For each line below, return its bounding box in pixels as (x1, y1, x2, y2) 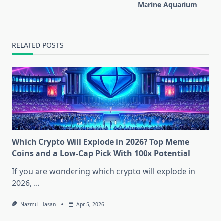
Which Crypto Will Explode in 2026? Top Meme (12, 136, 189, 147)
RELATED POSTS (12, 40, 64, 50)
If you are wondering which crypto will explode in (12, 166, 195, 177)
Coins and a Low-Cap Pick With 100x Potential (12, 148, 190, 159)
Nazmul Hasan (20, 201, 56, 208)
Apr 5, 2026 (76, 201, 104, 208)
